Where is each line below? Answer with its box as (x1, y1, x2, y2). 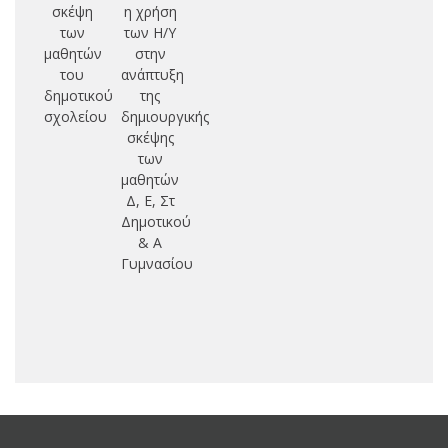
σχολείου (43, 106, 107, 126)
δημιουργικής (121, 106, 210, 126)
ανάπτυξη (121, 64, 185, 84)
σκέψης (126, 127, 174, 147)
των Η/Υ (124, 22, 177, 42)
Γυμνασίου (121, 253, 194, 273)
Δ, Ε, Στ (125, 190, 175, 210)
